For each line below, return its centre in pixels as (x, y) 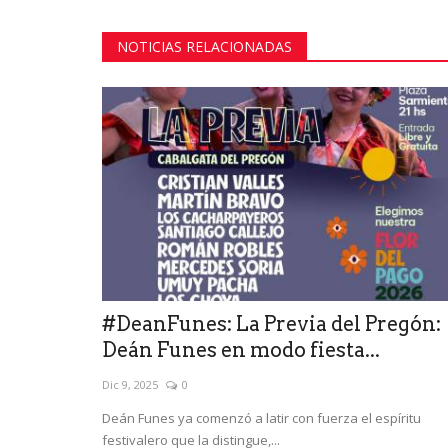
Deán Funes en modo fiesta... (241, 349)
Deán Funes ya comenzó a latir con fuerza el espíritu (261, 417)
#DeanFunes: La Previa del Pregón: (271, 323)
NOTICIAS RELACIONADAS (204, 46)
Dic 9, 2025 (130, 384)
